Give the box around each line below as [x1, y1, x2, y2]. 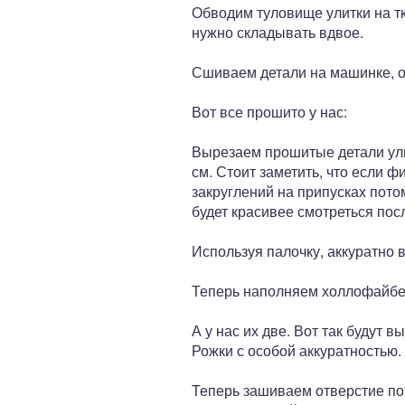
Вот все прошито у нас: [192, 101, 347, 122]
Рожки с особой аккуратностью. [192, 340, 401, 361]
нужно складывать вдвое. [192, 22, 363, 42]
